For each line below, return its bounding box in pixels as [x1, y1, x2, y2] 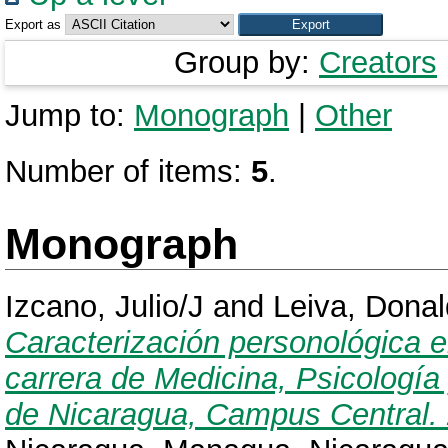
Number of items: [5, 154, 251, 189]
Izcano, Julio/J [5, 289, 204, 325]
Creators [319, 45, 437, 80]
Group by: [174, 45, 319, 80]
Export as [5, 17, 61, 32]
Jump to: [5, 98, 134, 133]
